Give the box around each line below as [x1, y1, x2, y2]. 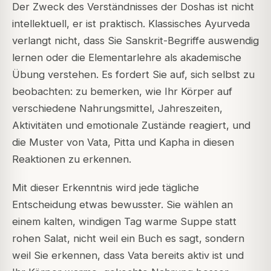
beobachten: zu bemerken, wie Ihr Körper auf [12, 85, 232, 98]
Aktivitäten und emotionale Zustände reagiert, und [12, 119, 250, 132]
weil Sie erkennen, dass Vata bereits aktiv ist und [12, 249, 244, 261]
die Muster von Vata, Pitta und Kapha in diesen [12, 136, 234, 149]
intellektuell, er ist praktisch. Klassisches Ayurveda [12, 18, 250, 30]
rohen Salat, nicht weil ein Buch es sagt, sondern [12, 232, 244, 244]
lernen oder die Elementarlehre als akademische [12, 51, 241, 64]
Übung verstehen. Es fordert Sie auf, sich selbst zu [12, 68, 255, 81]
